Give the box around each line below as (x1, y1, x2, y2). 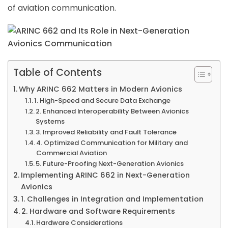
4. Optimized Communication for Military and (36, 138, 188, 148)
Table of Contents (13, 66, 102, 80)
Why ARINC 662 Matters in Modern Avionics (18, 84, 182, 95)
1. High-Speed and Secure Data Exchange (34, 96, 171, 106)
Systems (36, 117, 65, 127)
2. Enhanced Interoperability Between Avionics (36, 106, 189, 117)
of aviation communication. (8, 2, 116, 14)
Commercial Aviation (36, 148, 107, 158)
